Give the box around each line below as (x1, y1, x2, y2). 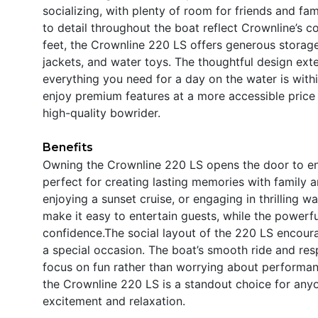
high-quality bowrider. (43, 105, 160, 120)
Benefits (43, 140, 93, 154)
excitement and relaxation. (43, 293, 185, 308)
